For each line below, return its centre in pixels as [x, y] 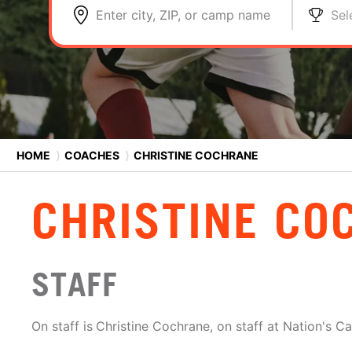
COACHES [92, 155]
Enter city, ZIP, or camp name [183, 15]
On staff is [62, 326]
